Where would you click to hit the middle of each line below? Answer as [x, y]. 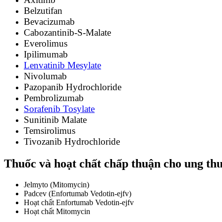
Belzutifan [43, 10]
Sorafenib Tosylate [59, 109]
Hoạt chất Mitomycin [57, 211]
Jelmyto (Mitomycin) [56, 184]
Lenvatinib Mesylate [62, 65]
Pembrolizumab [54, 98]
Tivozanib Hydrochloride [72, 141]
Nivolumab [45, 76]
